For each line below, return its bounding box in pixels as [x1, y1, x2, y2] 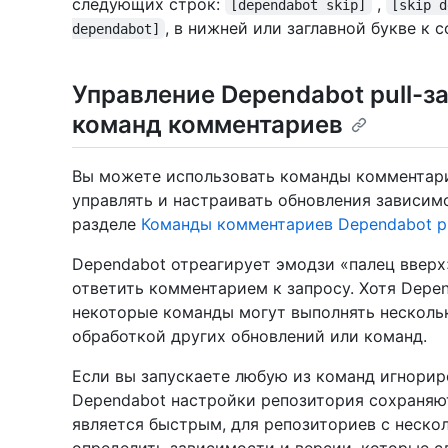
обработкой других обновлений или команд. [72, 325, 427, 346]
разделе [72, 213, 141, 234]
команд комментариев [72, 109, 343, 139]
